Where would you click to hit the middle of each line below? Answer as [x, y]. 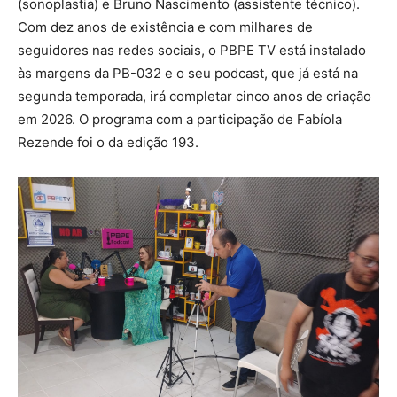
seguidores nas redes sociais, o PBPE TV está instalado [192, 51]
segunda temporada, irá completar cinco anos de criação [195, 97]
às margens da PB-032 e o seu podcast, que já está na [188, 74]
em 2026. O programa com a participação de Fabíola [180, 120]
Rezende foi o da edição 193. [108, 143]
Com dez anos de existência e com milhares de [165, 27]
